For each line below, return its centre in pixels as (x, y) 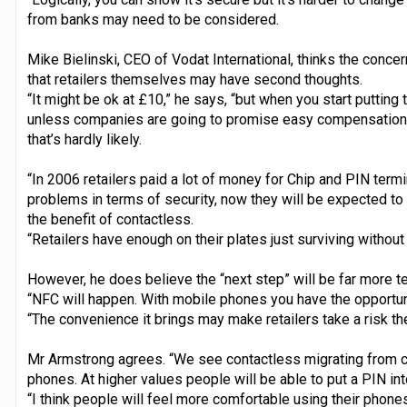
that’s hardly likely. (84, 139)
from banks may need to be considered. (153, 19)
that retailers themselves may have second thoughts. (194, 79)
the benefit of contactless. (110, 219)
